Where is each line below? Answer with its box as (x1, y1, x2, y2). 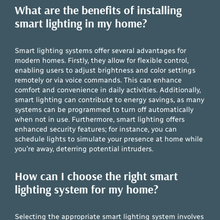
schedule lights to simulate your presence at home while (15, 135, 203, 144)
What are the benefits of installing (15, 2, 182, 18)
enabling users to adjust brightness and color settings (15, 66, 196, 75)
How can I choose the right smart (15, 168, 178, 184)
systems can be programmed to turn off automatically (15, 105, 194, 114)
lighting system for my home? (15, 182, 159, 197)
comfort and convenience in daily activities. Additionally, (15, 85, 201, 95)
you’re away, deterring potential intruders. (15, 144, 154, 154)
